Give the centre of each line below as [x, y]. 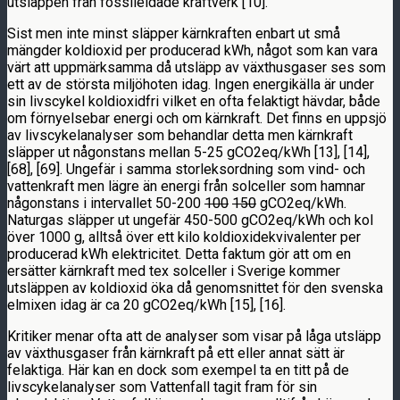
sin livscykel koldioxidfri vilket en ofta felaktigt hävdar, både [194, 101]
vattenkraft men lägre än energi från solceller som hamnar [186, 186]
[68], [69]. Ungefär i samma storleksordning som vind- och [186, 169]
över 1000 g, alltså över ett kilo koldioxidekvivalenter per [184, 237]
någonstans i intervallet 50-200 [106, 203]
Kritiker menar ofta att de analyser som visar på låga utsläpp [194, 336]
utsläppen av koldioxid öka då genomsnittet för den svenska [195, 287]
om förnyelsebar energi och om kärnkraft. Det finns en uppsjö [197, 118]
